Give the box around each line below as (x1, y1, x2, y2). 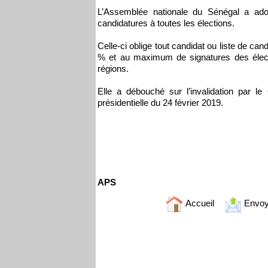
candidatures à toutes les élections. (98, 18, 234, 29)
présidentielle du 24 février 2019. (98, 98, 223, 108)
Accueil (183, 198, 214, 209)
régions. (98, 63, 129, 74)
